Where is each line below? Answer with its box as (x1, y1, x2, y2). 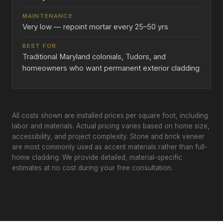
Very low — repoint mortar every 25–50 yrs (22, 22, 168, 32)
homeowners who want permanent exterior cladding (22, 64, 200, 73)
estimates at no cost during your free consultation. (12, 164, 173, 172)
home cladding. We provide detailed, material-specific (12, 153, 182, 162)
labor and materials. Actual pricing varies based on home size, (12, 122, 210, 130)
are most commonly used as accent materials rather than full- (12, 143, 208, 151)
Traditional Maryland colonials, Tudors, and (22, 52, 166, 62)
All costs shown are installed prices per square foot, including (12, 111, 208, 120)
